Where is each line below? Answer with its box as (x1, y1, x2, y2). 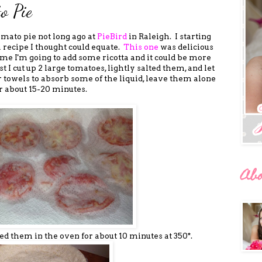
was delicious (158, 42, 213, 51)
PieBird (96, 31, 127, 41)
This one (123, 42, 158, 51)
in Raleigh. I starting (126, 31, 211, 41)
